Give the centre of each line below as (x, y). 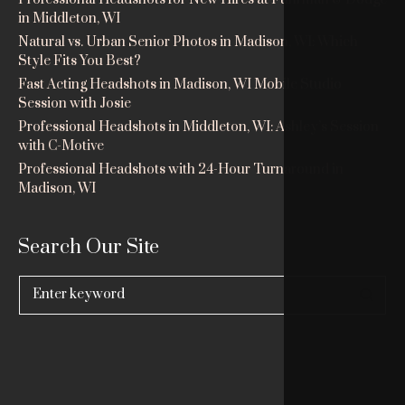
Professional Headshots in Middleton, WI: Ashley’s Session (198, 127)
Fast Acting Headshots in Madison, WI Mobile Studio (179, 85)
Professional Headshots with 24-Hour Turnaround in (180, 170)
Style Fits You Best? (79, 61)
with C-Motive (61, 146)
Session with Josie (74, 104)
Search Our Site (88, 248)
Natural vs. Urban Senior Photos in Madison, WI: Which (188, 42)
